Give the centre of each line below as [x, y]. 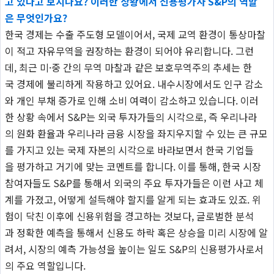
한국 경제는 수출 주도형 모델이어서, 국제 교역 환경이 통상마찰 [135, 34]
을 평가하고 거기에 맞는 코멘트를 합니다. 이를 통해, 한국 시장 [133, 166]
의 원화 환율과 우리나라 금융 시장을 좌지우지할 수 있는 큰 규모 [136, 133]
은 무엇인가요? [36, 17]
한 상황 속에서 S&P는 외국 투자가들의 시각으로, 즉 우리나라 [131, 117]
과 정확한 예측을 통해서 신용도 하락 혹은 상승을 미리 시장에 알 [136, 232]
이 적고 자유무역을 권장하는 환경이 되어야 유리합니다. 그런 [129, 50]
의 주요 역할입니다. [45, 265]
